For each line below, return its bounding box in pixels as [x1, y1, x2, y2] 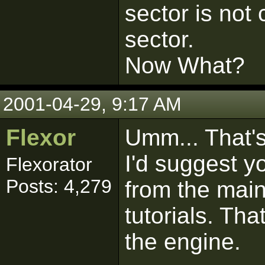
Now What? [125, 53, 245, 78]
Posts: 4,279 [6, 176, 112, 197]
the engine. [125, 229, 241, 254]
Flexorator [6, 154, 92, 175]
